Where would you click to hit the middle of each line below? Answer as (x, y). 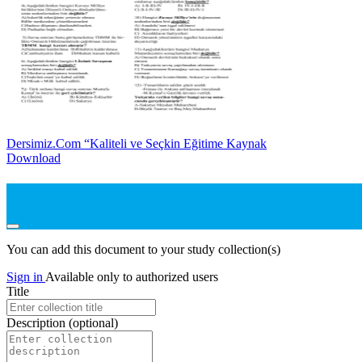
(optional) (93, 322)
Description (38, 322)
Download (34, 158)
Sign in (26, 276)
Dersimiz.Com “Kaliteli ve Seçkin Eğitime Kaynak (137, 144)
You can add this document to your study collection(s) (143, 249)
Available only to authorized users (132, 276)
